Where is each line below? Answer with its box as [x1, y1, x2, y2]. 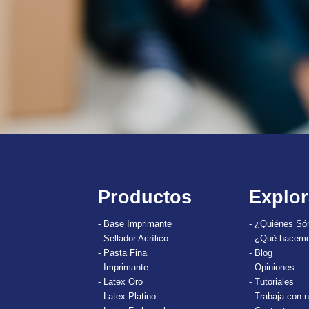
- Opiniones [249, 261, 295, 272]
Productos [97, 186, 192, 208]
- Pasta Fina [97, 247, 147, 258]
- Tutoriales [249, 276, 295, 287]
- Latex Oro [97, 276, 143, 287]
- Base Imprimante [97, 218, 172, 229]
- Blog [249, 247, 273, 258]
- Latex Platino [97, 290, 156, 301]
